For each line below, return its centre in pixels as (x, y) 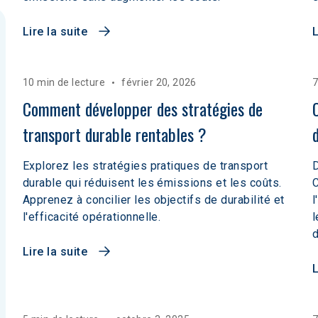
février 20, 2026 (159, 82)
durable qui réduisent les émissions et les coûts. (152, 183)
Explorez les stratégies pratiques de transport (146, 166)
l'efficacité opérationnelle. (92, 217)
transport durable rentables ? (115, 134)
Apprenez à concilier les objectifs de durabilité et (154, 200)
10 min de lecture (64, 82)
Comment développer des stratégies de (145, 109)
